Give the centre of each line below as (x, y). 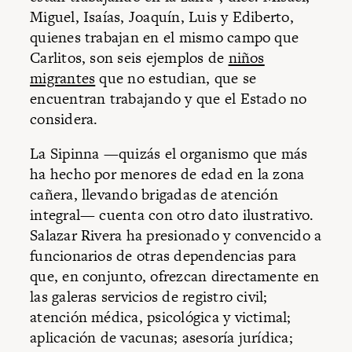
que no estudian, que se (176, 79)
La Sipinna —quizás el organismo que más (169, 153)
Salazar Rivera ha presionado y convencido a (176, 235)
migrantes (63, 79)
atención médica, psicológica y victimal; (161, 317)
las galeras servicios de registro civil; (149, 296)
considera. (64, 119)
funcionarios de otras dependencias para (163, 255)
